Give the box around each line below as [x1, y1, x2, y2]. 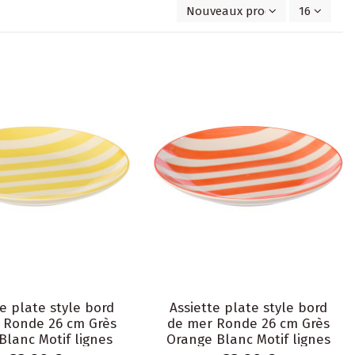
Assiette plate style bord [170, 300, 328, 317]
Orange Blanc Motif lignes [166, 331, 331, 349]
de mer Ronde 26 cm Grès [167, 315, 330, 333]
